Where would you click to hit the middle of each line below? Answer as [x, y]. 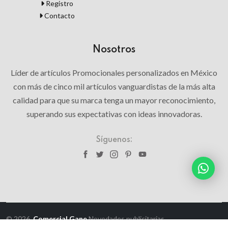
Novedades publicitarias [126, 219]
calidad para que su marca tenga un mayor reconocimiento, [114, 100]
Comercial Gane [60, 219]
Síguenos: [114, 140]
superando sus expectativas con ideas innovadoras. [114, 114]
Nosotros [114, 50]
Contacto [59, 16]
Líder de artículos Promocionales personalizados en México [114, 73]
